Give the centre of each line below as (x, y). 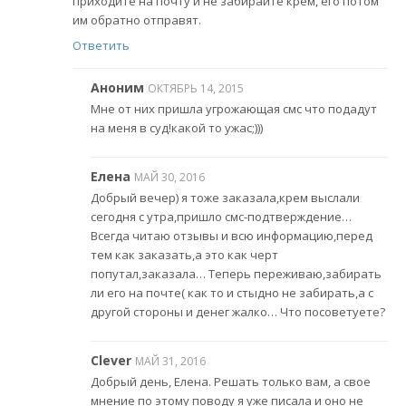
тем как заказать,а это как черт (184, 255)
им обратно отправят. (137, 20)
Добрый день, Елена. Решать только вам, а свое (231, 382)
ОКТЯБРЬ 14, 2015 (196, 88)
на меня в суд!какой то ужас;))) (177, 128)
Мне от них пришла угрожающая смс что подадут (234, 109)
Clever (111, 360)
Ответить (101, 45)
